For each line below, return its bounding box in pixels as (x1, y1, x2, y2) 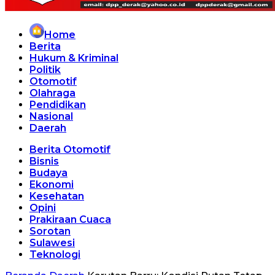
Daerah (29, 122, 66, 134)
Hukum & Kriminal (29, 52, 118, 64)
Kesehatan (29, 190, 84, 202)
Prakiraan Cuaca (29, 214, 111, 225)
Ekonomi (29, 179, 74, 190)
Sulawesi (29, 237, 75, 249)
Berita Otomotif (29, 144, 110, 155)
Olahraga (29, 87, 76, 99)
